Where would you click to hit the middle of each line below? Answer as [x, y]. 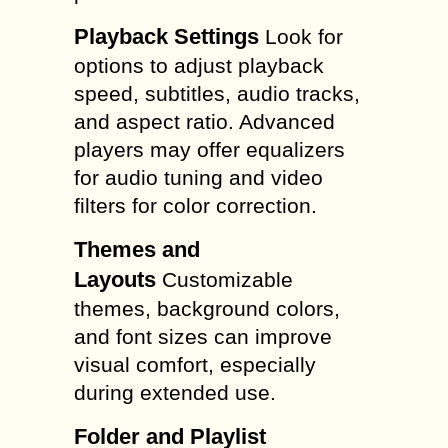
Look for [301, 36]
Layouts [115, 279]
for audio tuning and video [198, 177]
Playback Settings [166, 36]
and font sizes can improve [203, 336]
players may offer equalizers [209, 149]
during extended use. [175, 392]
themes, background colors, [207, 308]
